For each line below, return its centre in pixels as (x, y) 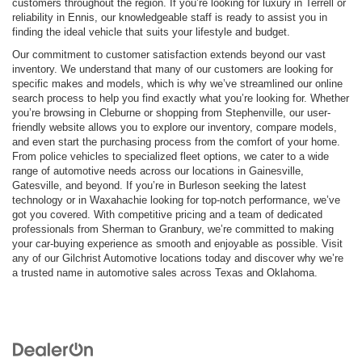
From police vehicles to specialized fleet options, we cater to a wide (170, 156)
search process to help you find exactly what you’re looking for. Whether (181, 98)
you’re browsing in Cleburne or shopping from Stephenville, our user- (171, 112)
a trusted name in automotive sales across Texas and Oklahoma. (165, 272)
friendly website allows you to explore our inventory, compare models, (175, 127)
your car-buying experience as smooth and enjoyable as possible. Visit (177, 243)
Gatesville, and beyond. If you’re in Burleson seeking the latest (159, 185)
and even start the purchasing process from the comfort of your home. (176, 141)
